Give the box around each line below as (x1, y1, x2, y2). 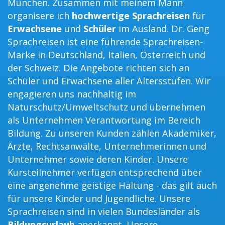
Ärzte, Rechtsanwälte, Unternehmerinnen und (8, 140, 206, 153)
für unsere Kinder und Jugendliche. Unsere (8, 192, 190, 205)
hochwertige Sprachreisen (72, 10, 190, 22)
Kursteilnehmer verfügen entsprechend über (8, 166, 202, 179)
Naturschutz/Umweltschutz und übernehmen (8, 101, 205, 114)
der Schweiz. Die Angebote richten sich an (8, 62, 189, 74)
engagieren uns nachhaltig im (8, 88, 136, 100)
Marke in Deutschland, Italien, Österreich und (8, 49, 205, 61)
